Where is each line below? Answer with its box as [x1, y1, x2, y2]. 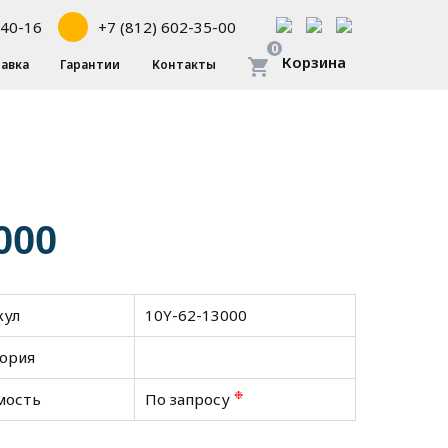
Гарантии [60, 56, 120, 73]
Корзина [282, 52, 346, 72]
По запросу [145, 389, 234, 409]
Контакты [151, 56, 216, 73]
